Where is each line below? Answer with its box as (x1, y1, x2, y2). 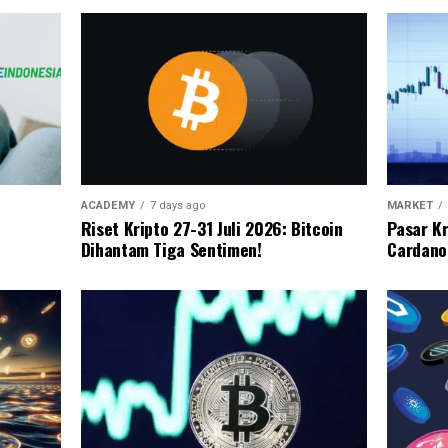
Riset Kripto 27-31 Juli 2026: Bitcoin (80, 215, 343, 241)
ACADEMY (80, 199, 135, 212)
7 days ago (149, 199, 205, 212)
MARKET (387, 199, 434, 212)
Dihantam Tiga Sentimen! (80, 236, 262, 262)
